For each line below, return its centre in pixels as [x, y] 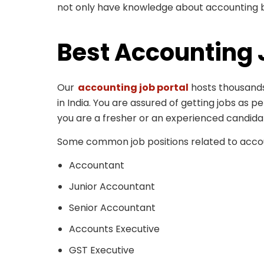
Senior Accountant [112, 207]
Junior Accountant [112, 186]
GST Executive [102, 250]
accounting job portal [133, 87]
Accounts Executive [114, 229]
